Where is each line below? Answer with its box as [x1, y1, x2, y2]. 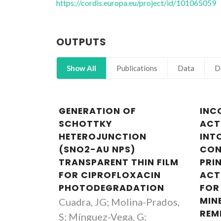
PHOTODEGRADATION [59, 182, 164, 194]
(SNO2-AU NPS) [59, 144, 136, 155]
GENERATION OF [59, 105, 136, 117]
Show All [67, 64, 96, 73]
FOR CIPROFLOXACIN [59, 169, 161, 181]
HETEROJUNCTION [59, 131, 147, 143]
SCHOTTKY [59, 118, 112, 130]
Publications [116, 64, 157, 73]
